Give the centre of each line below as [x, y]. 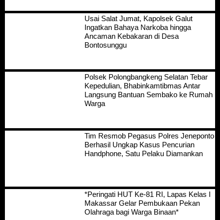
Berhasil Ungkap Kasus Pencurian [139, 144]
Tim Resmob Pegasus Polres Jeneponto [149, 136]
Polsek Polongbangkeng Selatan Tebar [146, 77]
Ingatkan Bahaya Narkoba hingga [137, 27]
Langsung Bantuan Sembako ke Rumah [148, 95]
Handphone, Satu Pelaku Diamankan [143, 153]
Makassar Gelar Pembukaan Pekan [142, 203]
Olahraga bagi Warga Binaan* [131, 212]
